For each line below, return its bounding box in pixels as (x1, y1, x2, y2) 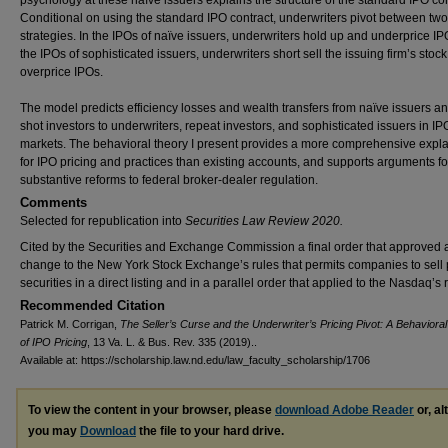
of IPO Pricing (20, 336, 87, 348)
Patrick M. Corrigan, (20, 318, 120, 330)
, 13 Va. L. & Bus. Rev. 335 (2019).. (87, 336, 257, 348)
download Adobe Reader (275, 403, 414, 417)
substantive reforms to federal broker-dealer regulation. (20, 173, 318, 187)
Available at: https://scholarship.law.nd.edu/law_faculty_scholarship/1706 (20, 354, 370, 366)
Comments (20, 195, 87, 210)
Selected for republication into (20, 214, 185, 228)
